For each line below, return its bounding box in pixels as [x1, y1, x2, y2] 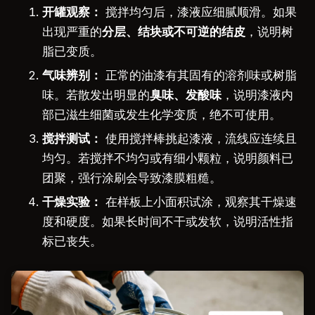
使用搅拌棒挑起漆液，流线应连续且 [102, 131, 297, 146]
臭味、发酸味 [150, 87, 221, 102]
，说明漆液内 [221, 87, 293, 102]
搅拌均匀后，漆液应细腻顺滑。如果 [102, 4, 297, 19]
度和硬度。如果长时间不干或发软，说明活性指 [42, 214, 293, 229]
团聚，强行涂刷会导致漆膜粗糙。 [42, 170, 221, 185]
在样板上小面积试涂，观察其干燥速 [102, 194, 297, 209]
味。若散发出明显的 [42, 87, 150, 102]
